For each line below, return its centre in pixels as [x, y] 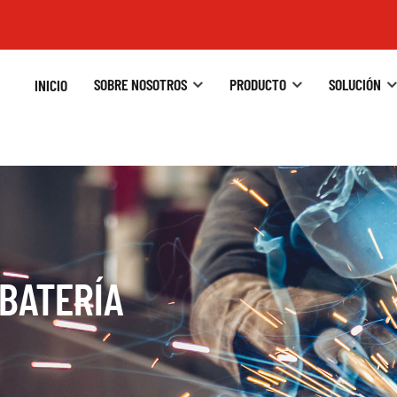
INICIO [51, 85]
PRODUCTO [258, 84]
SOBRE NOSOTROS [140, 84]
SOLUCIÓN [355, 84]
